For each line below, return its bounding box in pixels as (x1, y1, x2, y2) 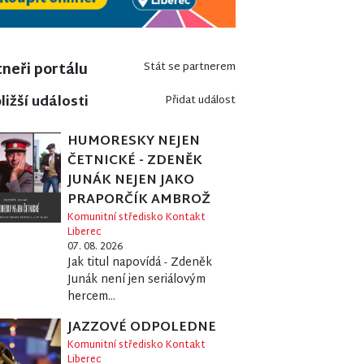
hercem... (67, 286, 116, 307)
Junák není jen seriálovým (67, 269, 206, 290)
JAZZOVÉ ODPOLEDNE (67, 315, 217, 340)
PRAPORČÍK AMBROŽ (67, 188, 211, 212)
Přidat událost (164, 90, 236, 110)
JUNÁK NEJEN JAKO (67, 168, 195, 193)
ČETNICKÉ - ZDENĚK (67, 149, 203, 173)
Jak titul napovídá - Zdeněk (67, 252, 213, 273)
